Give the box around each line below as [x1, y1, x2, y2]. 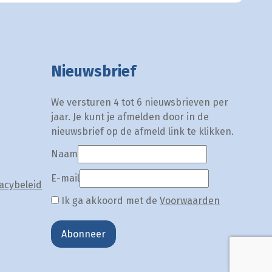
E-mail [51, 172, 80, 185]
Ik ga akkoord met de [59, 195, 160, 207]
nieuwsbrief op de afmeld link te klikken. [51, 126, 234, 138]
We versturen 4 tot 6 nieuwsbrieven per [51, 97, 228, 109]
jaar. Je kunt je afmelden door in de [51, 111, 209, 123]
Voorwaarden [160, 195, 220, 207]
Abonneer [61, 228, 106, 240]
